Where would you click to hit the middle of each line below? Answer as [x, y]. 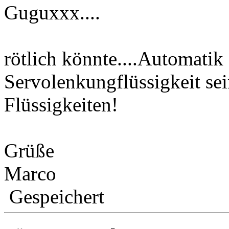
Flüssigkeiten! [61, 104]
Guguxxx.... [52, 12]
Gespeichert [54, 196]
